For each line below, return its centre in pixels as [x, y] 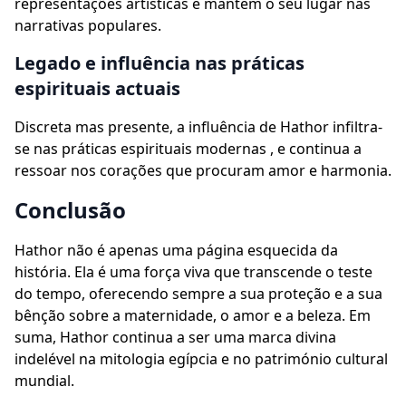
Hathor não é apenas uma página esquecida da [176, 250]
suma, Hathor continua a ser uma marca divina [175, 337]
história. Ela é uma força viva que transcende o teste [193, 272]
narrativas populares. [88, 25]
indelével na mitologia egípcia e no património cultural [201, 359]
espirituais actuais [97, 88]
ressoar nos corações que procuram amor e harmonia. [203, 170]
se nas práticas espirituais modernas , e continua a [188, 149]
